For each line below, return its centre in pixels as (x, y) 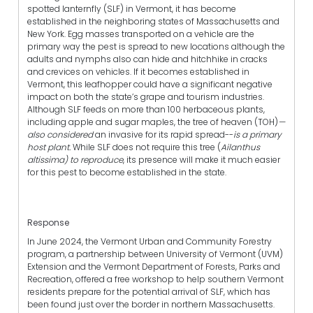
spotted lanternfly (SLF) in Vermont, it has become (132, 8)
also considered (60, 134)
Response (48, 222)
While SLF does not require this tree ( (147, 147)
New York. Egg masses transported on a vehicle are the (141, 34)
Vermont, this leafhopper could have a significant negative (150, 84)
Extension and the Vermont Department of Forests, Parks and (154, 267)
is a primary (257, 134)
